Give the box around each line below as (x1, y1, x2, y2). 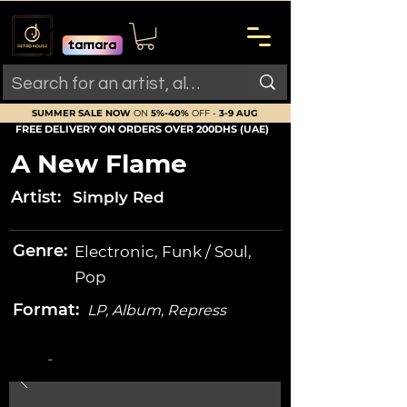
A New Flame (11, 148, 187, 180)
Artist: (11, 187, 61, 208)
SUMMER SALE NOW (32, 107, 131, 120)
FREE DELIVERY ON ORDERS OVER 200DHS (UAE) (15, 123, 269, 136)
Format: (13, 300, 79, 321)
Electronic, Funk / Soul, (74, 243, 252, 262)
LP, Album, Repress (87, 302, 226, 320)
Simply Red (73, 188, 164, 207)
